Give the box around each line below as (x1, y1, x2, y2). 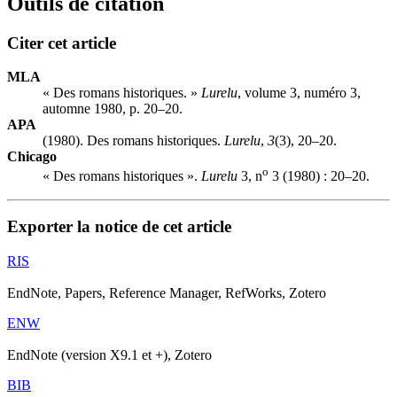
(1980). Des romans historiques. (43, 133, 224, 149)
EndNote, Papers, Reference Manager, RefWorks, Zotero (7, 285, 326, 301)
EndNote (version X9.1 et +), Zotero (7, 347, 212, 363)
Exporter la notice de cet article (7, 217, 231, 237)
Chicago (7, 149, 57, 165)
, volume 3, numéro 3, (237, 85, 361, 101)
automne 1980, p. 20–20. (43, 101, 183, 117)
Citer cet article (7, 33, 116, 52)
